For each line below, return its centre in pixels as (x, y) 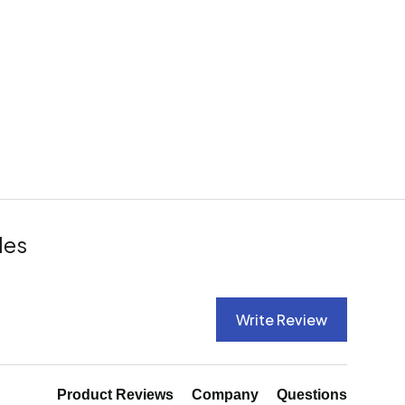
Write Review (282, 319)
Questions (312, 394)
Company (225, 394)
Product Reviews (115, 394)
